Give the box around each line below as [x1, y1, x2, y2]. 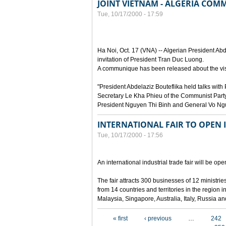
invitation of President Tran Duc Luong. [97, 56, 204, 63]
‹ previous [144, 215, 172, 222]
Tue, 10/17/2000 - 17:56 [97, 132, 163, 139]
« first [113, 215, 128, 222]
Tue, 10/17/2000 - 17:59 [97, 11, 163, 18]
